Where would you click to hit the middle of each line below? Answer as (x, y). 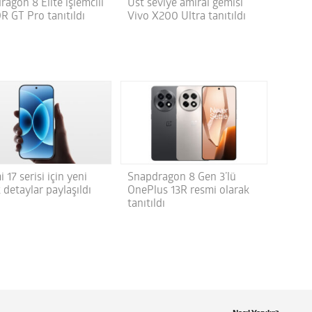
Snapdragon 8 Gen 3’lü (181, 177)
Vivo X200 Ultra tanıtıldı (186, 16)
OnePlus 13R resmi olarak (188, 190)
